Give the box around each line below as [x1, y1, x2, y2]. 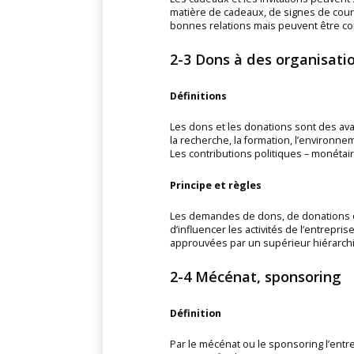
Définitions [169, 88, 227, 103]
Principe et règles [169, 178, 262, 192]
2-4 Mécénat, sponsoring [169, 267, 341, 287]
